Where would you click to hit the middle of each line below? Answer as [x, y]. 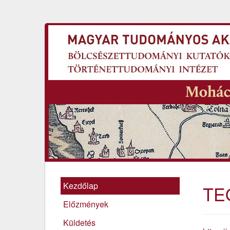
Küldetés [79, 223]
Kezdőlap [81, 186]
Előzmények [86, 204]
